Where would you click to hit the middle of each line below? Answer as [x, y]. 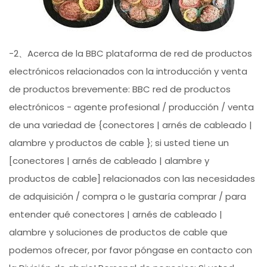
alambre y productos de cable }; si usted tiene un [119, 143]
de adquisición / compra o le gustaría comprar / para [128, 197]
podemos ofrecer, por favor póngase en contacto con [131, 250]
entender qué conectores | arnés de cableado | [116, 215]
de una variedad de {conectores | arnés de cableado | [131, 125]
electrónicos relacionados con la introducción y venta [128, 72]
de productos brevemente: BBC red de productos [120, 89]
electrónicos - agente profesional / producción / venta [132, 107]
